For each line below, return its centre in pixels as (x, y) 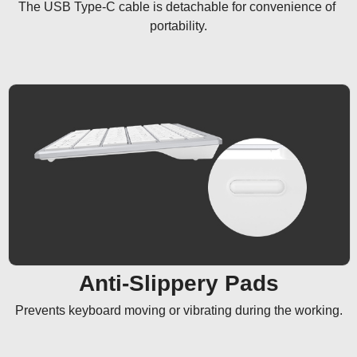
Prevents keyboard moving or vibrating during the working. (178, 310)
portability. (178, 25)
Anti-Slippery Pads (178, 283)
